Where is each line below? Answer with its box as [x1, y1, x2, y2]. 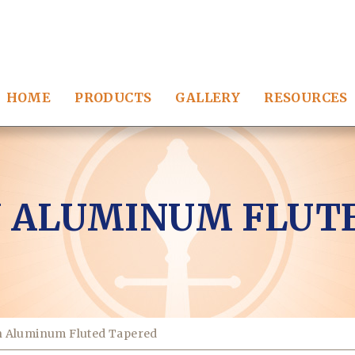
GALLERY [175, 90, 241, 105]
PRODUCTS [74, 90, 152, 105]
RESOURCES [264, 90, 348, 105]
